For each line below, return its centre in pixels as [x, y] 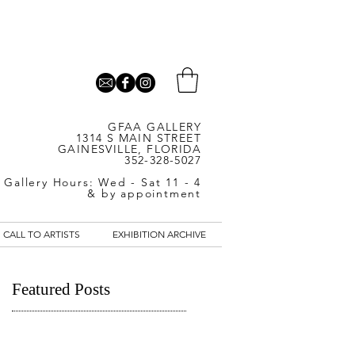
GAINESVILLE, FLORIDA [130, 149]
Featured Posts [61, 290]
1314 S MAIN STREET [138, 138]
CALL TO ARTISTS [41, 235]
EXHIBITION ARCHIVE [159, 235]
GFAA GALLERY [155, 127]
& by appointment [144, 194]
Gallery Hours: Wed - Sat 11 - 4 [103, 183]
